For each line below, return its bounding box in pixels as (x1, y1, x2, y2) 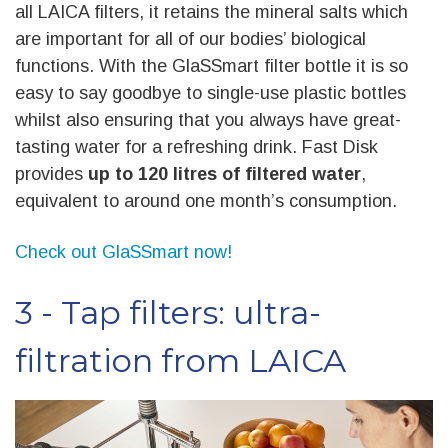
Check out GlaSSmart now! (15, 241, 232, 262)
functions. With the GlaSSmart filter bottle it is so (15, 56, 408, 77)
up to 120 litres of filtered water (88, 164, 361, 185)
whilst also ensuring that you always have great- (15, 110, 401, 131)
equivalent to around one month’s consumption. (15, 191, 397, 212)
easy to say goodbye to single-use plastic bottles (15, 83, 406, 104)
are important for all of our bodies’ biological (15, 29, 366, 50)
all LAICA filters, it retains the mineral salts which (15, 2, 408, 23)
